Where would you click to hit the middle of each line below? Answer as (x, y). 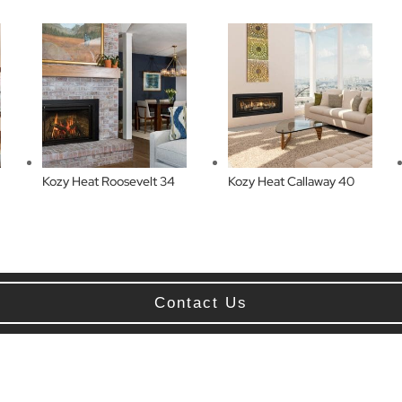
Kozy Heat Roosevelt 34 (108, 182)
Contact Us (201, 303)
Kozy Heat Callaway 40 (291, 182)
